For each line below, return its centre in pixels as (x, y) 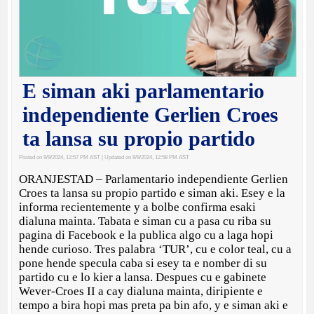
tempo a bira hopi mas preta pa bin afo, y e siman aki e (154, 305)
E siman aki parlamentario (144, 90)
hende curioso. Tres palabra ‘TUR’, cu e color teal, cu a (156, 249)
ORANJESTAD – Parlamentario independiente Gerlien (154, 179)
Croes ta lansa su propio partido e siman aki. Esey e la (152, 193)
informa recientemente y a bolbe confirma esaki (138, 207)
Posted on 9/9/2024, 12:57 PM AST (60, 157)
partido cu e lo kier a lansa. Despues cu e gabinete (143, 277)
